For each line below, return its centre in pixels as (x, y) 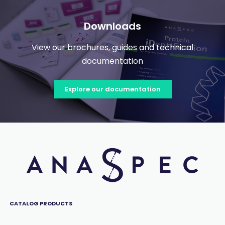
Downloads (113, 26)
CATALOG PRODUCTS (41, 204)
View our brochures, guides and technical (113, 48)
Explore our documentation (113, 89)
